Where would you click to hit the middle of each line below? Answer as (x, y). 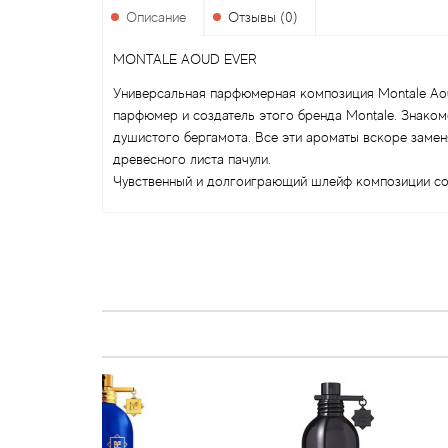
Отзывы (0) (263, 17)
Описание (156, 17)
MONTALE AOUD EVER (185, 59)
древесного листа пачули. (192, 159)
